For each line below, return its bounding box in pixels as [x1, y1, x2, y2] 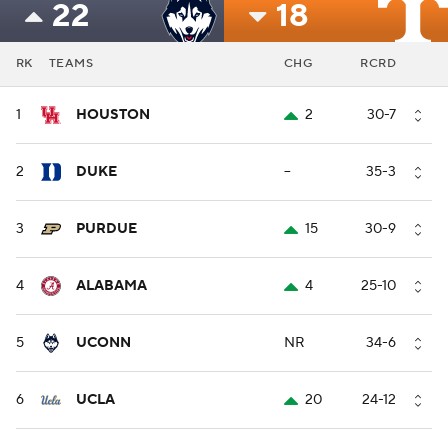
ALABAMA [76, 277, 147, 296]
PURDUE [76, 220, 137, 239]
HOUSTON [76, 106, 150, 125]
